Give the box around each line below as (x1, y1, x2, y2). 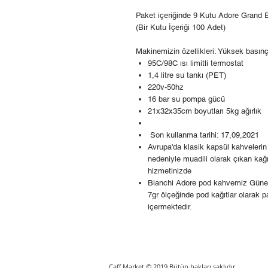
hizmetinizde (148, 166, 191, 176)
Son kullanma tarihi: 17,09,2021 (148, 130, 259, 140)
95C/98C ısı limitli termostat (148, 59, 243, 68)
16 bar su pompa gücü (148, 95, 225, 104)
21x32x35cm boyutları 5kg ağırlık (148, 106, 261, 116)
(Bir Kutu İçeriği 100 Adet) (136, 23, 226, 32)
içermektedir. (148, 202, 194, 212)
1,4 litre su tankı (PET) (148, 71, 226, 80)
